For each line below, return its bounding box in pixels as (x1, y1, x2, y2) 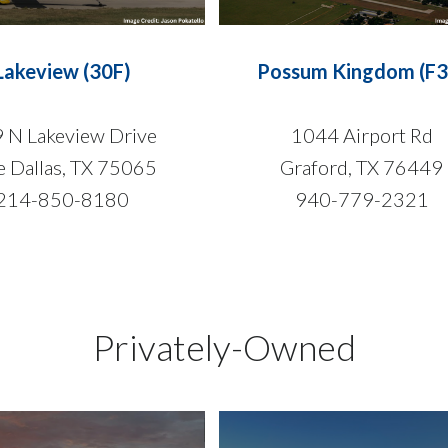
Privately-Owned (92, 324, 356, 369)
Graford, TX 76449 (280, 154, 444, 179)
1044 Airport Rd (290, 122, 433, 147)
